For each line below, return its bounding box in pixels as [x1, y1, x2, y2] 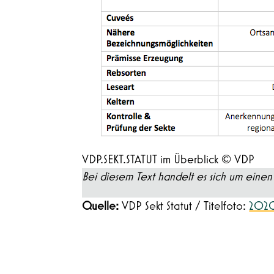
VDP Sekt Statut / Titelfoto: [122, 199, 250, 212]
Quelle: [82, 199, 122, 212]
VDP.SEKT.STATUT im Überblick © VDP [82, 153, 255, 166]
